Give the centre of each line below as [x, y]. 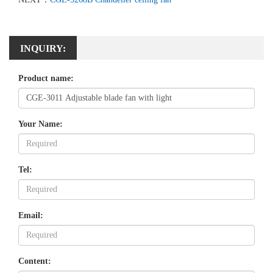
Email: [31, 215]
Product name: [46, 78]
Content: [35, 261]
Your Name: [41, 124]
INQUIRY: [43, 48]
